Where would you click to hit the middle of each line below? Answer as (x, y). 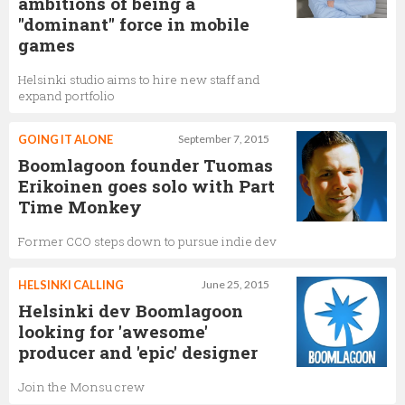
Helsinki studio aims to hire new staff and (139, 79)
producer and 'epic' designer (138, 352)
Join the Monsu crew (81, 386)
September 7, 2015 (224, 138)
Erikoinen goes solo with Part (146, 185)
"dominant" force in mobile (134, 24)
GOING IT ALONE (66, 139)
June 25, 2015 (235, 284)
